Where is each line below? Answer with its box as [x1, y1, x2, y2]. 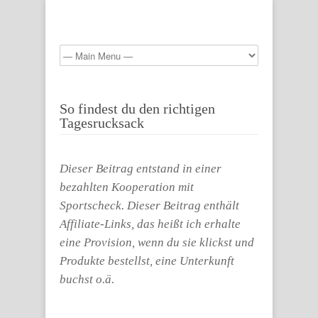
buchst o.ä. [60, 273, 114, 286]
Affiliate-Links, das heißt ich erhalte [60, 217, 241, 231]
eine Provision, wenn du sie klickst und [60, 236, 254, 249]
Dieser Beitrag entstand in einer [60, 162, 221, 175]
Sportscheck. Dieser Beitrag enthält [60, 199, 239, 212]
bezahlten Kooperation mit [60, 180, 194, 194]
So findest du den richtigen [60, 101, 215, 116]
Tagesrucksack [60, 115, 144, 131]
